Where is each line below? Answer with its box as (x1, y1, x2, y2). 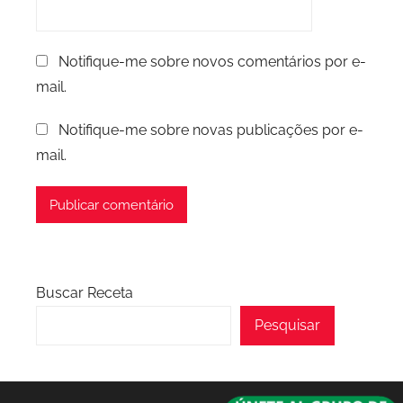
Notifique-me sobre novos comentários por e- (58, 53, 366, 71)
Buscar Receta (36, 284, 133, 302)
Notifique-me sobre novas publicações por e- (58, 121, 363, 139)
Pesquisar (255, 317, 321, 335)
